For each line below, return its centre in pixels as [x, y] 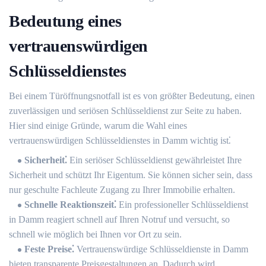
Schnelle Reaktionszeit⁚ [70, 205]
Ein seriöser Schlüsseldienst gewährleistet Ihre [154, 160]
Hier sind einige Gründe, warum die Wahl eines [98, 126]
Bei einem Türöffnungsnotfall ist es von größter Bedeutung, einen [132, 96]
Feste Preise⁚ [49, 249]
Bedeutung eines [65, 21]
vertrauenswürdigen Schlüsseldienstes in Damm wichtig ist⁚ [120, 140]
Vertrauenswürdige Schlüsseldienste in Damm [161, 249]
